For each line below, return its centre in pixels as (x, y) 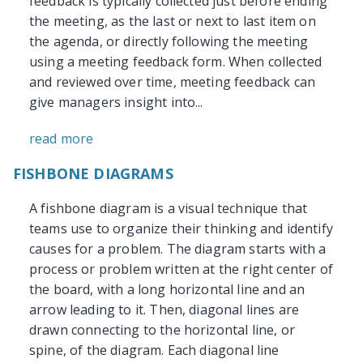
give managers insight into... (116, 102)
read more (62, 139)
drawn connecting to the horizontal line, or (162, 330)
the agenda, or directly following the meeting (169, 42)
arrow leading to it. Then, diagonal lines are (164, 310)
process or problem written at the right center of (181, 269)
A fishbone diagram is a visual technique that (169, 209)
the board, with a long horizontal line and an (167, 290)
